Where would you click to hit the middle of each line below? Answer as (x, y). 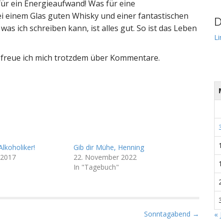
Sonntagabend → (172, 214)
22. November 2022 (105, 157)
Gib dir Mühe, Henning (109, 147)
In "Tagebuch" (96, 167)
